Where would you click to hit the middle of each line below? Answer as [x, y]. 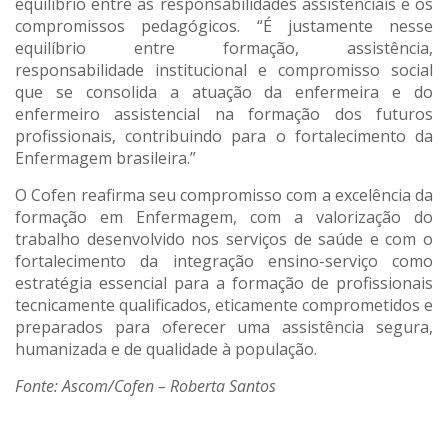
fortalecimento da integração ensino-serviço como [224, 261]
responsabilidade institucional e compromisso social [224, 70]
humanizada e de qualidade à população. [166, 349]
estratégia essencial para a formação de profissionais [224, 283]
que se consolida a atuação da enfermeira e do [224, 92]
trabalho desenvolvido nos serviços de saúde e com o [224, 239]
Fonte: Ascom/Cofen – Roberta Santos [145, 386]
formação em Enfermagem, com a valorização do [224, 217]
